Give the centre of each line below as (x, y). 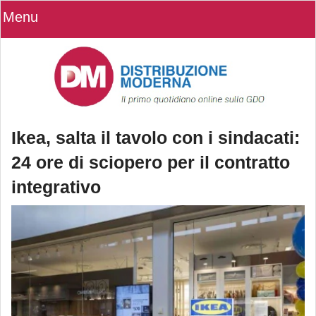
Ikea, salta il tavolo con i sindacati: (156, 138)
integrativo (56, 187)
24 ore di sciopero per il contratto (151, 163)
